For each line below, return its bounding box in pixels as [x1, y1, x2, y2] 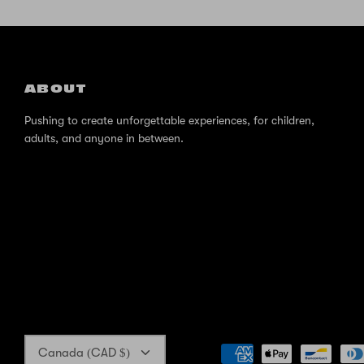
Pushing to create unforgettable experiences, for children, [24, 114, 314, 128]
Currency [24, 335, 64, 347]
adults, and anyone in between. [24, 132, 184, 145]
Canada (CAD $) [37, 345, 130, 361]
